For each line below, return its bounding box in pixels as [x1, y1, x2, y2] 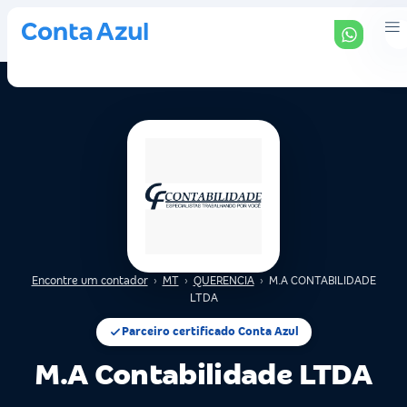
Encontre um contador [31, 274, 148, 287]
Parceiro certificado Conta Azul [121, 325, 299, 338]
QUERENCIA [193, 274, 254, 287]
